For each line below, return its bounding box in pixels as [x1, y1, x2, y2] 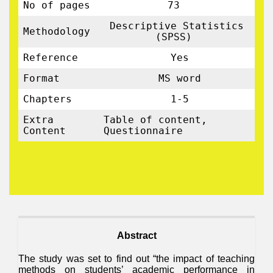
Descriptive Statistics [110, 20, 244, 32]
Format [23, 73, 60, 84]
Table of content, [104, 114, 207, 126]
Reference [23, 52, 78, 63]
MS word [152, 73, 201, 84]
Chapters [23, 93, 72, 105]
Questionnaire [104, 125, 183, 136]
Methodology [23, 26, 90, 37]
